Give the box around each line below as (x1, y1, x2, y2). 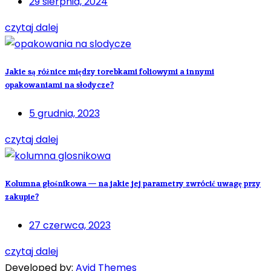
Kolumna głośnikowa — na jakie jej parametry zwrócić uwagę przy (5, 178, 261, 189)
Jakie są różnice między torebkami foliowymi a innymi (5, 66, 214, 77)
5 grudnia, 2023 (29, 106, 100, 120)
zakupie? (5, 192, 39, 203)
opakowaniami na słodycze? (5, 79, 114, 90)
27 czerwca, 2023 (29, 218, 111, 233)
